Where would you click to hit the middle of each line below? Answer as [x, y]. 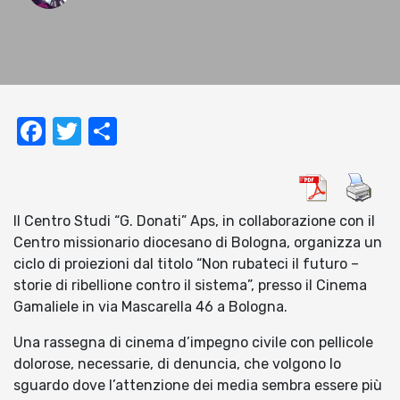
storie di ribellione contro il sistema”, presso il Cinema [190, 286]
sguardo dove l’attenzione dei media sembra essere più [198, 386]
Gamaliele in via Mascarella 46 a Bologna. [150, 307]
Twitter [129, 132]
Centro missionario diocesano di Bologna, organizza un [198, 243]
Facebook [110, 132]
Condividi [178, 132]
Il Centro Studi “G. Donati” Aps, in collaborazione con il [194, 221]
